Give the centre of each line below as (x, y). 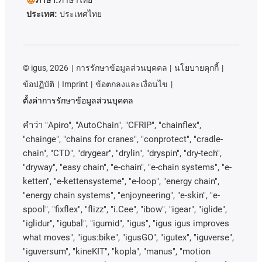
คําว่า (33, 125)
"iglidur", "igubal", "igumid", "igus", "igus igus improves (126, 223)
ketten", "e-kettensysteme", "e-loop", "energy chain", (121, 181)
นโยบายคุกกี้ (197, 68)
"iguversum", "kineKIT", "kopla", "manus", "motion (117, 251)
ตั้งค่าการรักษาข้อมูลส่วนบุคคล (78, 100)
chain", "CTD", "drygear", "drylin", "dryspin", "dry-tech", (122, 153)
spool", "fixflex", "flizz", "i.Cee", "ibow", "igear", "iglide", (125, 209)
